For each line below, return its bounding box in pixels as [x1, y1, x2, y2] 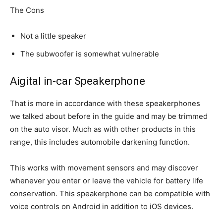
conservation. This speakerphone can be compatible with [10, 188, 210, 198]
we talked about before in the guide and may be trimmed [10, 111, 208, 121]
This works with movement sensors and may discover [10, 163, 198, 172]
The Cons [10, 5, 44, 15]
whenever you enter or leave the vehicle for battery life [10, 175, 203, 185]
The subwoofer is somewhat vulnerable [20, 49, 159, 58]
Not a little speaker [20, 31, 86, 41]
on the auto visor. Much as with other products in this [10, 124, 196, 134]
